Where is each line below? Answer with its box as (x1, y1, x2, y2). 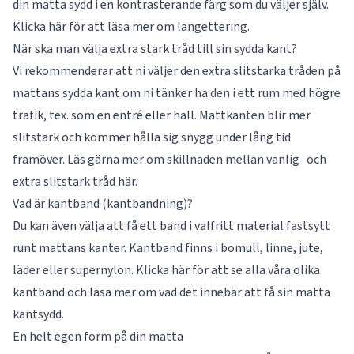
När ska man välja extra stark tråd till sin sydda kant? (13, 40, 297, 58)
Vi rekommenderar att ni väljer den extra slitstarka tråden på (13, 62, 341, 80)
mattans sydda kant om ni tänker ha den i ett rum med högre (13, 85, 341, 102)
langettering (177, 18, 247, 36)
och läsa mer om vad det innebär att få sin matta (65, 284, 330, 301)
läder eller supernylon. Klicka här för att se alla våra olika (13, 262, 320, 279)
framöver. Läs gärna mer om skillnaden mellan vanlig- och (13, 151, 326, 168)
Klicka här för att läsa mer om (13, 18, 177, 36)
